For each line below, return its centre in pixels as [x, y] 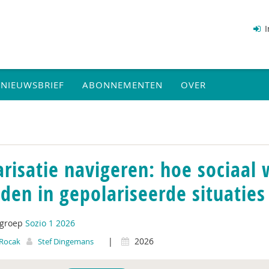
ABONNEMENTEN [122, 85]
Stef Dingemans [65, 241]
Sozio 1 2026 [50, 223]
